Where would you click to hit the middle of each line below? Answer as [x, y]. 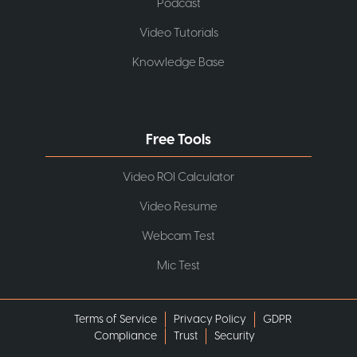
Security [235, 336]
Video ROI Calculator [178, 177]
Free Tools [178, 139]
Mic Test [178, 265]
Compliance [126, 336]
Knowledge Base [178, 62]
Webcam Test [178, 236]
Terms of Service [115, 319]
